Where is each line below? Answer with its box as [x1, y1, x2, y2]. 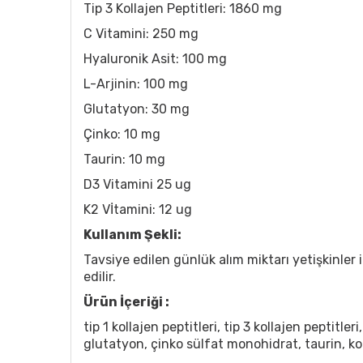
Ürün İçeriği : [83, 294, 169, 310]
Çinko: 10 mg [83, 126, 160, 142]
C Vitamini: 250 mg [83, 26, 199, 41]
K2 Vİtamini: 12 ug [83, 202, 192, 217]
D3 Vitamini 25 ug [83, 177, 191, 192]
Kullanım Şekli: [83, 227, 181, 242]
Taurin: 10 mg [83, 152, 165, 167]
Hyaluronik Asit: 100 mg [83, 51, 227, 66]
